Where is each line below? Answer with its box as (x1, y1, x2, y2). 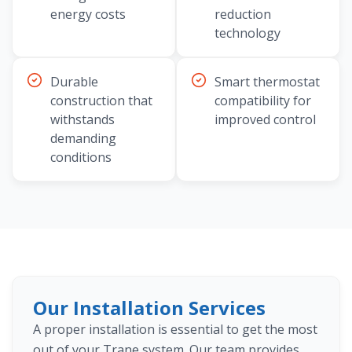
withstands (50, 111, 115, 129)
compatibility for (214, 92, 311, 110)
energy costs (50, 5, 126, 24)
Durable (50, 73, 98, 91)
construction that (50, 92, 152, 110)
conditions (50, 148, 112, 167)
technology (214, 24, 280, 42)
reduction (214, 5, 271, 24)
